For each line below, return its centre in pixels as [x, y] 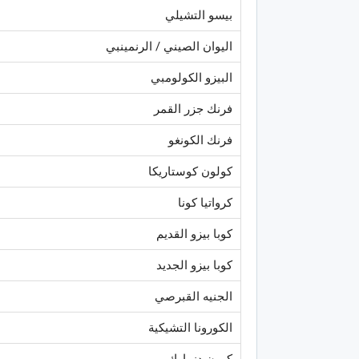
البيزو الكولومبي [192, 77]
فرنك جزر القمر [193, 109]
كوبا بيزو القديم [194, 234]
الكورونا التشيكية [190, 327]
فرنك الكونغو [200, 140]
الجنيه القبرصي [194, 296]
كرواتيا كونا [205, 202]
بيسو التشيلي [199, 15]
